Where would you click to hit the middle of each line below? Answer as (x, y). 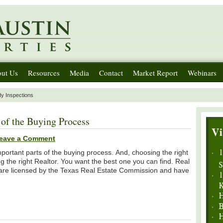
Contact (111, 73)
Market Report (155, 73)
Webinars (202, 73)
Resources (44, 73)
